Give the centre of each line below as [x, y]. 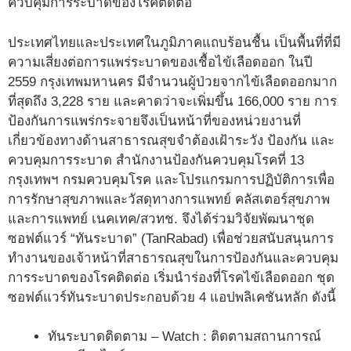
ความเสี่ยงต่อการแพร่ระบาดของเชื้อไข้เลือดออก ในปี [160, 62]
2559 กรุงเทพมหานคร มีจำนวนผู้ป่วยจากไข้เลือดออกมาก [172, 81]
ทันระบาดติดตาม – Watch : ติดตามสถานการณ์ [185, 337]
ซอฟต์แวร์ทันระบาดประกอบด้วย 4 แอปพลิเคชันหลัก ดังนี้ [172, 297]
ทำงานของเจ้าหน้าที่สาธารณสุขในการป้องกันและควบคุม [173, 258]
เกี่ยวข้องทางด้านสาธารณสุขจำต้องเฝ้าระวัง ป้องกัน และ [171, 140]
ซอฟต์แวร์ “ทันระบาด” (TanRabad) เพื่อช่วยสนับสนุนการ [171, 238]
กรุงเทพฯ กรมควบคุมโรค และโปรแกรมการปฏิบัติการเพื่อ [171, 179]
